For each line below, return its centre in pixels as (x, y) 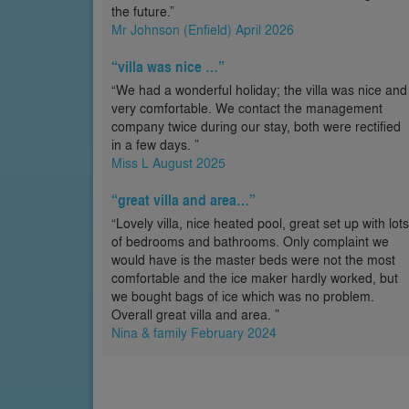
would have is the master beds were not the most (253, 259)
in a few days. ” (155, 144)
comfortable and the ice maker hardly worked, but (255, 278)
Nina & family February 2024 (194, 332)
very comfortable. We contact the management (247, 108)
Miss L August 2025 (168, 163)
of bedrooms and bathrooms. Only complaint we (250, 241)
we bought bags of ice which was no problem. (243, 296)
